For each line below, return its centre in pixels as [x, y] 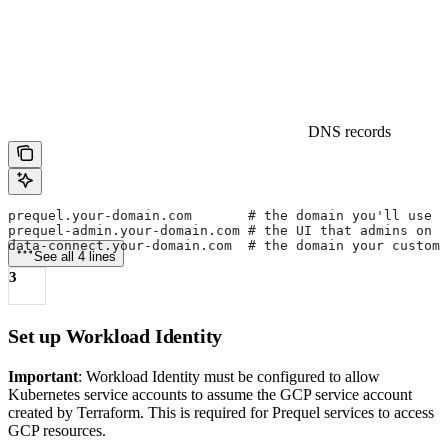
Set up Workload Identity [115, 335]
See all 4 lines [75, 256]
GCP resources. [57, 430]
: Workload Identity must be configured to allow [229, 376]
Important [43, 376]
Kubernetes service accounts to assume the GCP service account [210, 394]
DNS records [349, 131]
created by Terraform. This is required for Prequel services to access [221, 412]
